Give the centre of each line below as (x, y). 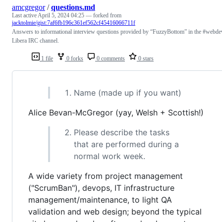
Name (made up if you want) (128, 92)
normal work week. (110, 156)
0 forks (74, 58)
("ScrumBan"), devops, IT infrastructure (101, 188)
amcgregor (28, 7)
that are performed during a (126, 144)
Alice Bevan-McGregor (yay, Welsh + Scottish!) (116, 112)
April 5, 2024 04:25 (61, 15)
